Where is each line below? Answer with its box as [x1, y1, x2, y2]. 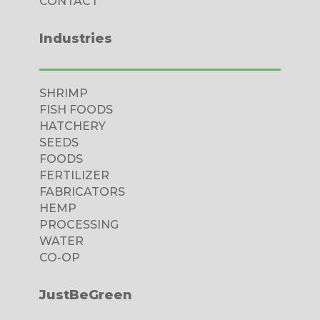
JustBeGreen [39, 286, 132, 303]
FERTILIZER [39, 168, 109, 182]
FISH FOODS [39, 102, 113, 116]
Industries [39, 30, 112, 46]
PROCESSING [39, 217, 119, 231]
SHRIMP [39, 86, 88, 100]
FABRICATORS [39, 184, 125, 199]
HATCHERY [39, 119, 106, 133]
